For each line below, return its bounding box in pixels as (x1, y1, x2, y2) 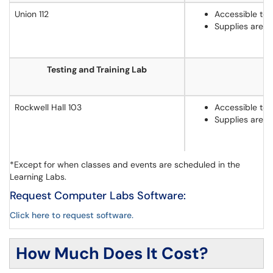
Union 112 (15, 9, 49, 19)
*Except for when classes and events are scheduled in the (10, 159, 240, 170)
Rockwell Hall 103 (15, 102, 82, 113)
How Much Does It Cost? (16, 243, 208, 264)
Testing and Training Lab (47, 64, 147, 75)
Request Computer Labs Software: (10, 188, 186, 203)
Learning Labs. (10, 171, 69, 182)
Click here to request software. (10, 210, 133, 221)
